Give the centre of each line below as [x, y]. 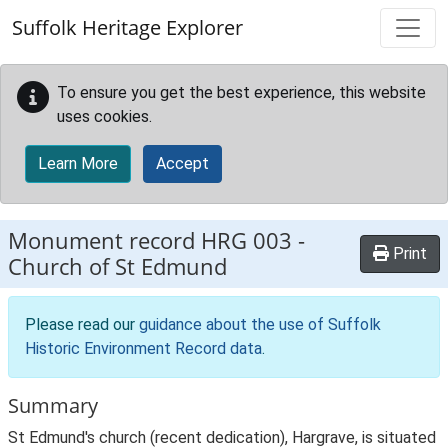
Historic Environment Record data [143, 348]
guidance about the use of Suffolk [260, 324]
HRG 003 [246, 240]
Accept [182, 163]
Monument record [104, 240]
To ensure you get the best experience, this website [241, 92]
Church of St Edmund [117, 266]
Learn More [78, 163]
